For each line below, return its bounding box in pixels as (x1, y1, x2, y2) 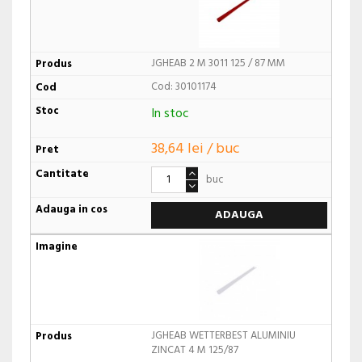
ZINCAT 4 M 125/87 (150, 341, 238, 359)
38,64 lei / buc (150, 137, 240, 161)
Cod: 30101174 (150, 78, 217, 96)
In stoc (150, 103, 189, 125)
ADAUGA (214, 205, 263, 225)
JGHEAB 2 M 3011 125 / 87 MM (150, 55, 285, 73)
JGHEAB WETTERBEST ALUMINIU (150, 326, 296, 344)
